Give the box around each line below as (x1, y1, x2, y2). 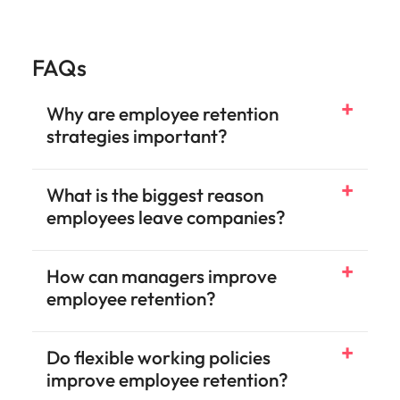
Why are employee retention (46, 102, 279, 125)
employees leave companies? (46, 205, 286, 229)
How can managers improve (46, 264, 277, 287)
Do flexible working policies (46, 346, 271, 369)
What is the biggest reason (46, 183, 263, 206)
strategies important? (46, 124, 228, 147)
